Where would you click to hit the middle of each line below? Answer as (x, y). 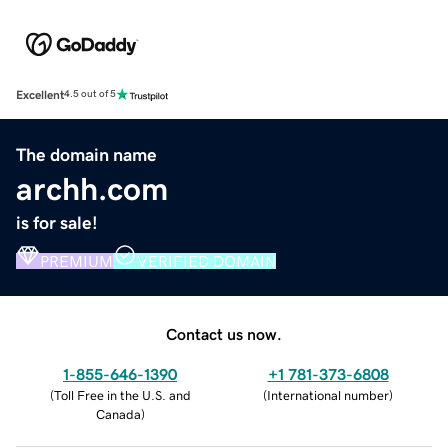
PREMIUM (76, 260)
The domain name (86, 154)
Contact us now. (224, 333)
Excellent (40, 94)
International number (328, 395)
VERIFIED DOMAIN (206, 260)
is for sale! (57, 222)
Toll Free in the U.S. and (122, 395)
